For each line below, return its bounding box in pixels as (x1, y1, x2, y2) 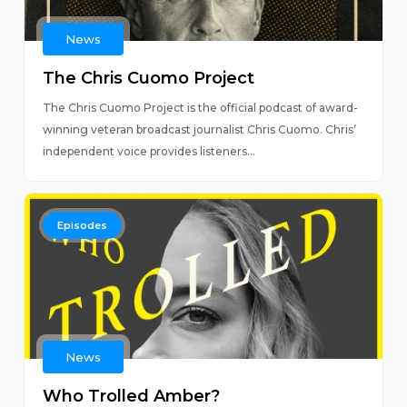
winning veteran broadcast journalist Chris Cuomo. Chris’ (42, 123, 356, 136)
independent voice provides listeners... (42, 144, 255, 158)
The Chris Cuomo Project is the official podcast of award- (42, 101, 358, 114)
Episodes (56, 219, 107, 232)
